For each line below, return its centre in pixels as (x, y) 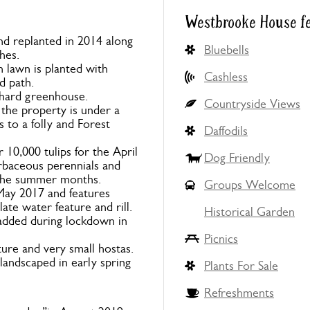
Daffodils (226, 131)
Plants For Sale (241, 266)
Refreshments (239, 293)
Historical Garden (249, 212)
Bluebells (227, 50)
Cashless (226, 77)
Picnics (221, 239)
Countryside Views (252, 104)
